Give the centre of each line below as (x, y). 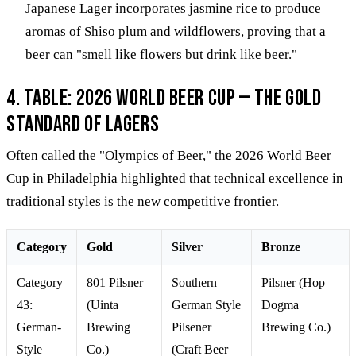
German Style (206, 304)
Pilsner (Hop (293, 282)
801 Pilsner (115, 282)
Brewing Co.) (296, 327)
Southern (194, 282)
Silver (187, 246)
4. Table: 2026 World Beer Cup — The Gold (164, 98)
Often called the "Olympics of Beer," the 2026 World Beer (169, 155)
